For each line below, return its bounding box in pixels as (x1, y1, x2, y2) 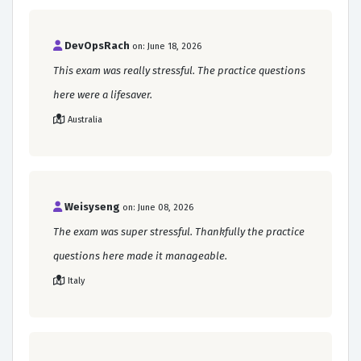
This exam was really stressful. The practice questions (53, 64, 305, 77)
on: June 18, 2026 (132, 40, 201, 52)
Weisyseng (62, 200, 122, 213)
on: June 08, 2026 (122, 201, 193, 213)
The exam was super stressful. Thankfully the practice (53, 225, 305, 238)
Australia (68, 114, 102, 125)
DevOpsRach (62, 39, 132, 52)
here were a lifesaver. (53, 88, 152, 101)
